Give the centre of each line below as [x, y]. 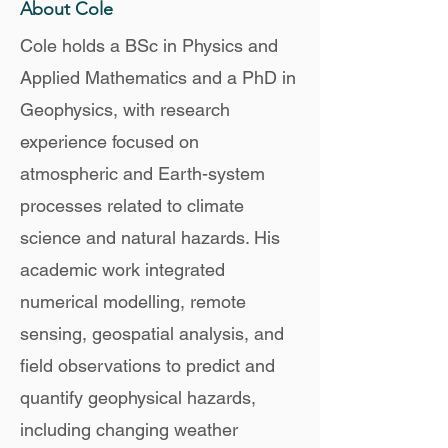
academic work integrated [122, 269]
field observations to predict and [147, 365]
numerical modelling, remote [133, 301]
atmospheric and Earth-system [142, 173]
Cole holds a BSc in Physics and [149, 45]
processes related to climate [132, 205]
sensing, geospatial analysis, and [152, 333]
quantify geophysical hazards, [138, 397]
